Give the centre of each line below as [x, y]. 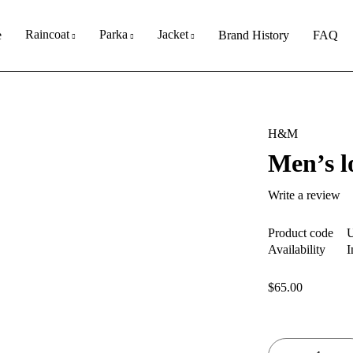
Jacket [173, 34]
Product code [301, 233]
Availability [297, 249]
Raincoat [47, 34]
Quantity [290, 326]
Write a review [305, 195]
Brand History [253, 35]
